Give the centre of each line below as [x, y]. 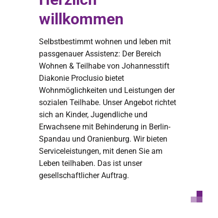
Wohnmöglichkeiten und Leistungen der [107, 90]
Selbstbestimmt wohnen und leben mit [105, 42]
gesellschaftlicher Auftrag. [84, 175]
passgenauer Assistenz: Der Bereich [100, 54]
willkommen [81, 19]
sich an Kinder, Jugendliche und [93, 115]
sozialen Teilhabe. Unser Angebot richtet [108, 102]
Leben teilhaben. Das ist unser [91, 163]
